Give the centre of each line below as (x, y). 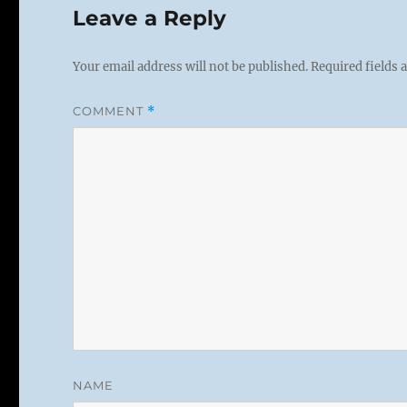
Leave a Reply (150, 18)
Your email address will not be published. (191, 67)
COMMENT (110, 111)
